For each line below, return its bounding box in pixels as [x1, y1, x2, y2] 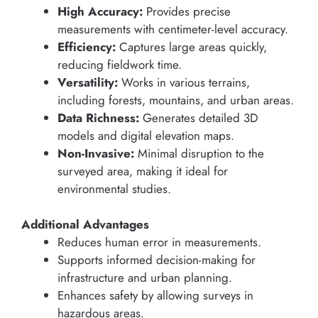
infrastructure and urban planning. [57, 269, 232, 287]
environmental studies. [57, 180, 171, 197]
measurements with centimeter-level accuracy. [57, 20, 288, 38]
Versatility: [57, 73, 118, 91]
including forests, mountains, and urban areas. [57, 91, 294, 109]
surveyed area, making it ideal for [57, 162, 228, 180]
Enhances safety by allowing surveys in [57, 287, 253, 305]
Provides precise [143, 2, 231, 20]
